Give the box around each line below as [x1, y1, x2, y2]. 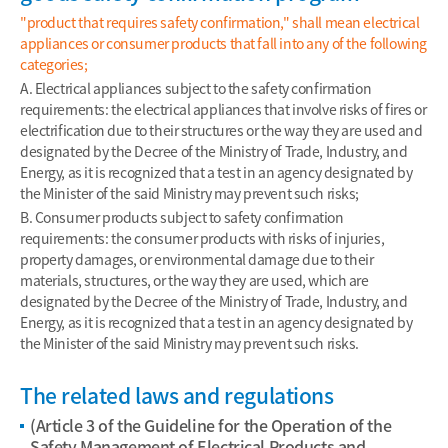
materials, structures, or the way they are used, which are [20, 270, 369, 290]
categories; [20, 54, 88, 74]
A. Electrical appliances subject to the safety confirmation [20, 78, 372, 98]
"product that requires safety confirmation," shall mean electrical [20, 12, 420, 32]
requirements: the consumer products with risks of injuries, [20, 228, 385, 248]
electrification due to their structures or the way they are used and [20, 120, 423, 140]
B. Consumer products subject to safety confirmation [20, 207, 344, 227]
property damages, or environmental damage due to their [20, 249, 374, 269]
